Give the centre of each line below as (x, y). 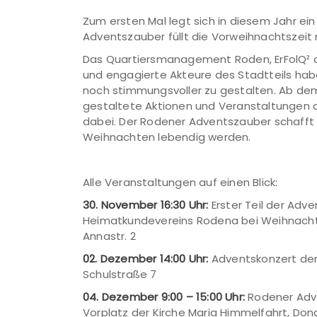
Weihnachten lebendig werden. (167, 137)
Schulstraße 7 (120, 274)
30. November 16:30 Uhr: (146, 205)
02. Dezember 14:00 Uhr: (146, 259)
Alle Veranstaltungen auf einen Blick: (180, 182)
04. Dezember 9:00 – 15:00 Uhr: (164, 297)
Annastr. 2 (109, 236)
